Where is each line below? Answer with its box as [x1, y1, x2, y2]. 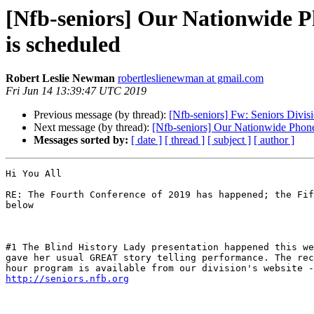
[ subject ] [207, 134, 251, 146]
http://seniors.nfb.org [6, 273, 129, 285]
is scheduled [6, 32, 121, 57]
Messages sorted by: [34, 134, 128, 146]
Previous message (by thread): [34, 109, 169, 121]
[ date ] [131, 134, 162, 146]
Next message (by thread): [34, 121, 152, 134]
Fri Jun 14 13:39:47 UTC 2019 [6, 85, 146, 97]
